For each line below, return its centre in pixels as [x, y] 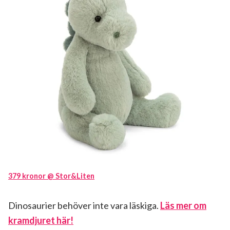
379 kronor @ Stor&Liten [51, 176]
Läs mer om [183, 206]
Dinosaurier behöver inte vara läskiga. [84, 206]
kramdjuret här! [41, 221]
